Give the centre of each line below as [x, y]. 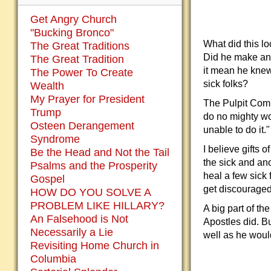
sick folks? [226, 84]
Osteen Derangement [82, 126]
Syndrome [55, 139]
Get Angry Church [73, 19]
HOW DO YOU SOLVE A [90, 192]
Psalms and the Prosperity [94, 166]
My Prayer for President [87, 99]
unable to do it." [237, 130]
